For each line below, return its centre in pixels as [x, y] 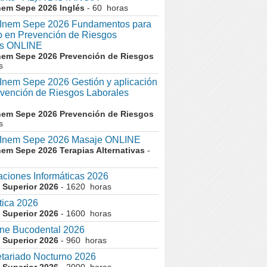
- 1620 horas [85, 187]
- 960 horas [83, 240]
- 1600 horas [85, 213]
